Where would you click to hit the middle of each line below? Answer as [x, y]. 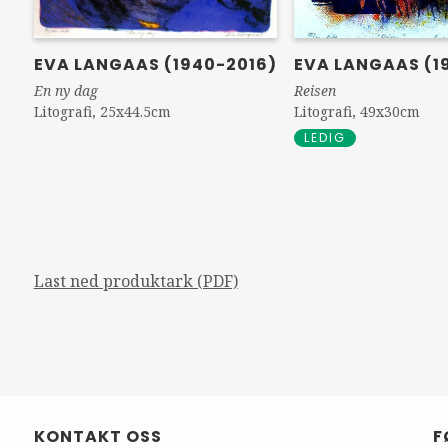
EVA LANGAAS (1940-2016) [155, 64]
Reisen [315, 90]
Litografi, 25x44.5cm [102, 111]
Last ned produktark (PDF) [135, 281]
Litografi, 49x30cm [357, 111]
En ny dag [65, 90]
